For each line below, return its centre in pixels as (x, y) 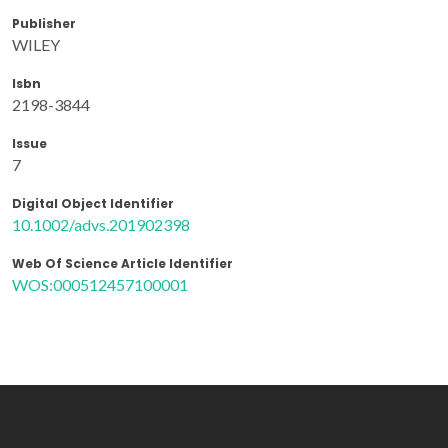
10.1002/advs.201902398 (101, 224)
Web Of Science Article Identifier (122, 263)
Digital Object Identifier (93, 203)
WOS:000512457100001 (100, 284)
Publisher (44, 23)
